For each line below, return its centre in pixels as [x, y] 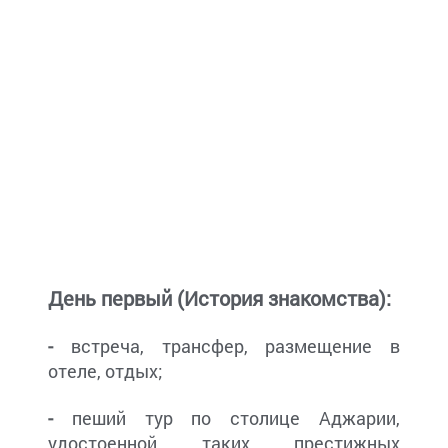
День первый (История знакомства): [219, 298]
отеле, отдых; [105, 371]
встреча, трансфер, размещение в [226, 346]
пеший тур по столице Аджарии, [226, 418]
